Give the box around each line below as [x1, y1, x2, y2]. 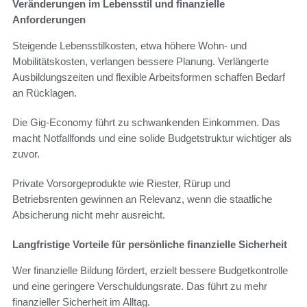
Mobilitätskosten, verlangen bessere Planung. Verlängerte [12, 55, 269, 67]
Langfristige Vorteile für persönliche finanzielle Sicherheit [12, 238, 287, 250]
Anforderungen [12, 13, 86, 25]
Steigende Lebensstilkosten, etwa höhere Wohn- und [12, 39, 247, 51]
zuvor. [12, 147, 40, 160]
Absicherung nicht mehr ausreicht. [12, 208, 165, 221]
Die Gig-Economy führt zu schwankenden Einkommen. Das [12, 116, 280, 128]
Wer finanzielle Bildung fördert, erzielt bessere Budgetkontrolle [12, 264, 288, 276]
